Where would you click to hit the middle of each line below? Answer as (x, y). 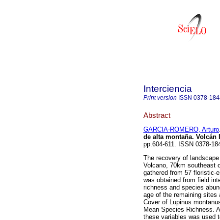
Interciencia (168, 89)
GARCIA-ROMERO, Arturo (181, 130)
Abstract (157, 115)
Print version (160, 98)
